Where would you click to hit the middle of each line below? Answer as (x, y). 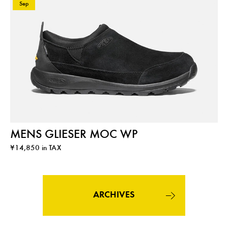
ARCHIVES (114, 196)
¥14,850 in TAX (36, 149)
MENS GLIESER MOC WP (74, 136)
